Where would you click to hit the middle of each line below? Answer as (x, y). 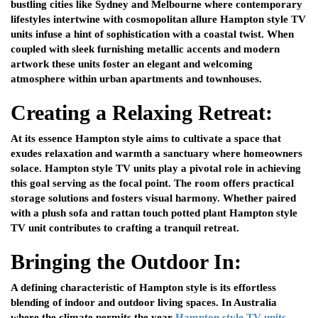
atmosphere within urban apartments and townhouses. (136, 79)
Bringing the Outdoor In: (126, 262)
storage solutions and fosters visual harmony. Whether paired (153, 198)
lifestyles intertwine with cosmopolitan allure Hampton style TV (158, 20)
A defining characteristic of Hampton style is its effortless (143, 288)
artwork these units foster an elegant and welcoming (132, 64)
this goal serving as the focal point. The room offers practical (152, 183)
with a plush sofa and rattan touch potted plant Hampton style (154, 213)
